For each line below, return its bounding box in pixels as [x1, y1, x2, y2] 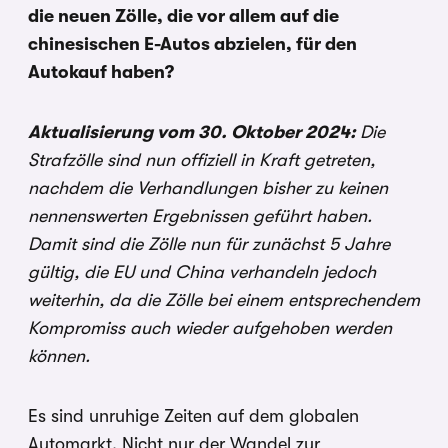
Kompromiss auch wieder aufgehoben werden [28, 318, 392, 339]
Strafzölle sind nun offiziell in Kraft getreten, [28, 150, 375, 171]
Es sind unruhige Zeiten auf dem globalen [28, 406, 359, 427]
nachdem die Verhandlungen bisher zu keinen [28, 178, 388, 199]
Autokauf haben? [28, 62, 174, 83]
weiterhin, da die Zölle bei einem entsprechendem [28, 290, 420, 311]
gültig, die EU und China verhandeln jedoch [28, 262, 376, 283]
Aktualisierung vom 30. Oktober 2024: [28, 122, 360, 143]
